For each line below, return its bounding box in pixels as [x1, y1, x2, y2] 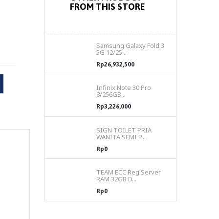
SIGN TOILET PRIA [96, 125, 152, 134]
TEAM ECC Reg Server [96, 168, 161, 177]
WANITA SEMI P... [96, 132, 146, 141]
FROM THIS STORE [70, 1, 145, 12]
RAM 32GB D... [96, 175, 136, 184]
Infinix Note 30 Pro [96, 83, 151, 92]
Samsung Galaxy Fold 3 [96, 41, 164, 50]
